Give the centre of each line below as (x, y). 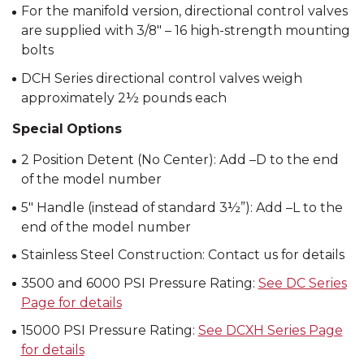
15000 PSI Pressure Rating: (109, 331)
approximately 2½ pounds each (123, 97)
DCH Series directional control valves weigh (161, 78)
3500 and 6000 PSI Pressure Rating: (139, 283)
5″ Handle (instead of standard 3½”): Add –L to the (182, 207)
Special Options (67, 128)
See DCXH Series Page (270, 331)
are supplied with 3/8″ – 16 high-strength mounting (185, 31)
